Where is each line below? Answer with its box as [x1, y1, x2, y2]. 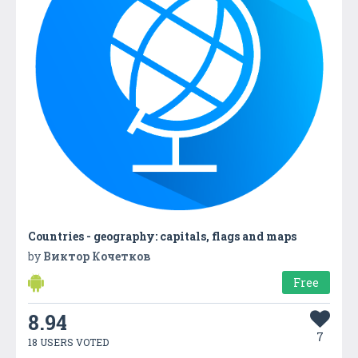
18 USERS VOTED [28, 335, 109, 348]
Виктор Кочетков [43, 248, 150, 264]
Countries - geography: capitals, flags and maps [28, 228, 296, 244]
